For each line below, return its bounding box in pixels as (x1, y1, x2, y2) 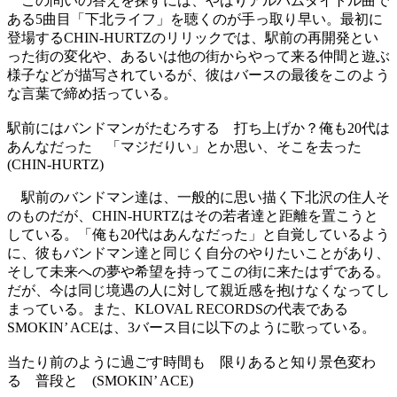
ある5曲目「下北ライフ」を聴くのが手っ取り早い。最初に (7, 11, 383, 27)
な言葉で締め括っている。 (7, 85, 177, 101)
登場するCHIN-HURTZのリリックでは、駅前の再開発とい (7, 29, 378, 45)
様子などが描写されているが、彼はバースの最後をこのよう (7, 66, 390, 82)
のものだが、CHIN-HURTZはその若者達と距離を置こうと (7, 207, 378, 223)
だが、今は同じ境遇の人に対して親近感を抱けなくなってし (7, 282, 390, 298)
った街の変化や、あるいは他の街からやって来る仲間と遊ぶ (7, 48, 390, 64)
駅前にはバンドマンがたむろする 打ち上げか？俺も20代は (7, 120, 390, 136)
